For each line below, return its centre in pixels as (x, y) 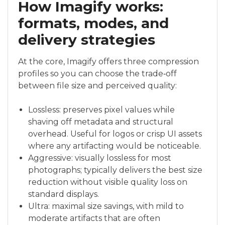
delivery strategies (87, 40)
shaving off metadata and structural (101, 122)
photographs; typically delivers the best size (115, 170)
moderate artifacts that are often (94, 218)
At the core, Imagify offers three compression (108, 62)
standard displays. (64, 194)
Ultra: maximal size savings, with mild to (106, 206)
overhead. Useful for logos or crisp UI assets (115, 134)
